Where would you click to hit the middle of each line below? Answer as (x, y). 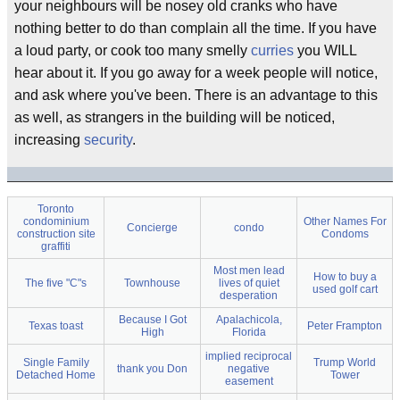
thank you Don (152, 369)
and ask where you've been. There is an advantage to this (196, 95)
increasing (49, 140)
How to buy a (345, 277)
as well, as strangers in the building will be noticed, (175, 117)
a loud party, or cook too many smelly (133, 50)
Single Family (56, 362)
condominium (56, 221)
